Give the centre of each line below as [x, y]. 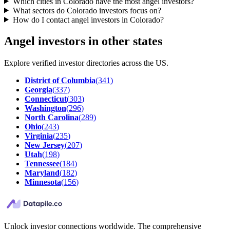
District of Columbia [60, 81]
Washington [45, 108]
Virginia [39, 136]
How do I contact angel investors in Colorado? [88, 20]
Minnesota [43, 182]
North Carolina [52, 118]
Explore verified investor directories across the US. [86, 63]
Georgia [39, 90]
